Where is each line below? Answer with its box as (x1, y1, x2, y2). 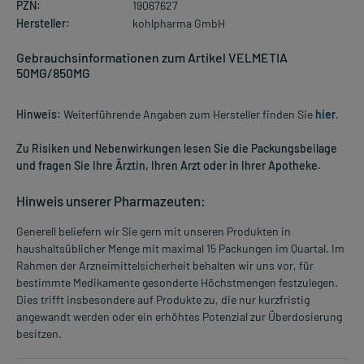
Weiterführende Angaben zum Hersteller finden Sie (61, 106, 315, 121)
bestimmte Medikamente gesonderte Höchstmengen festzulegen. (16, 275, 338, 289)
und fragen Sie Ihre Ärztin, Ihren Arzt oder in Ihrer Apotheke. (16, 158, 321, 172)
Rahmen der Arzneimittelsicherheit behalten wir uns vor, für (16, 258, 314, 272)
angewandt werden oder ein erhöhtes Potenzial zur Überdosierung (16, 309, 342, 323)
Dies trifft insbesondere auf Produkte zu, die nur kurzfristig (16, 292, 310, 306)
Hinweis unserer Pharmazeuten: (16, 192, 206, 209)
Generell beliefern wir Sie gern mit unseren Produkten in (16, 223, 291, 238)
